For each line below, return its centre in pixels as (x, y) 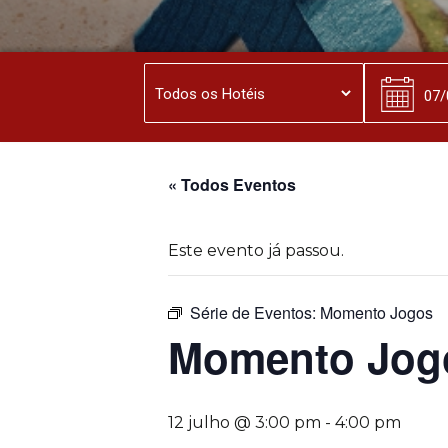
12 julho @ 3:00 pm (244, 422)
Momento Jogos (376, 312)
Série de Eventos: (255, 312)
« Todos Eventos (232, 184)
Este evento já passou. (256, 250)
